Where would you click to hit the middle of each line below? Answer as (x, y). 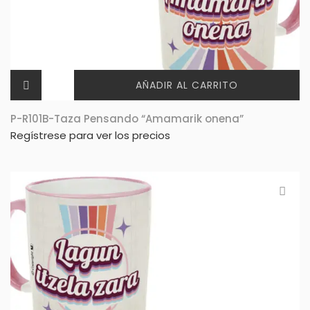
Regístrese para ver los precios (90, 136)
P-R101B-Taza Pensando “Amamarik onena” (127, 119)
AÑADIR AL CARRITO (187, 85)
